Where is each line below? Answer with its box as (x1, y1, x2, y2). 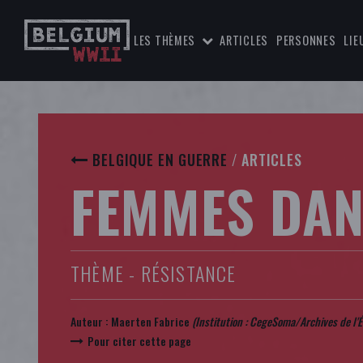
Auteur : (70, 313, 111, 330)
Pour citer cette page (88, 332, 191, 349)
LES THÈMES (134, 32, 196, 49)
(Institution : (192, 313, 250, 330)
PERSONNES (275, 32, 336, 49)
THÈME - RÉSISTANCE (70, 258, 237, 288)
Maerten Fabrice (111, 313, 190, 330)
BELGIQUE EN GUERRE (92, 149, 228, 170)
